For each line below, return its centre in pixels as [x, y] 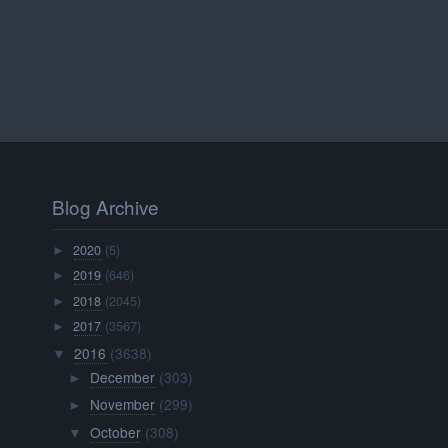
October [115, 431]
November [122, 404]
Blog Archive [106, 206]
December [122, 376]
